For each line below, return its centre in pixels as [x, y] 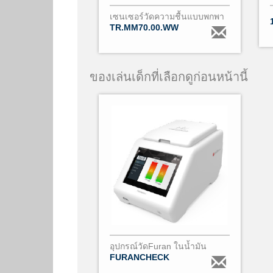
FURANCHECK [141, 257]
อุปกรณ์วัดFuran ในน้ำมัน [158, 246]
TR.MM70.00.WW [145, 27]
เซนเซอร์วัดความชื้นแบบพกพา [167, 16]
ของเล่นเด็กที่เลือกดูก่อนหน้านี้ [169, 76]
